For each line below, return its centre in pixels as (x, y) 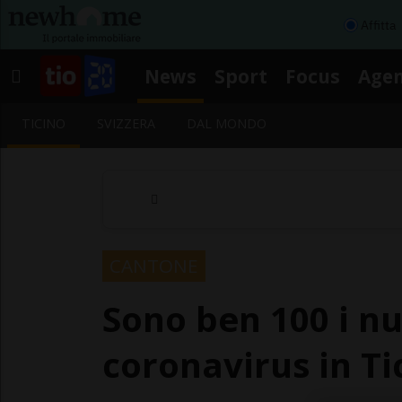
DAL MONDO (227, 123)
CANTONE (154, 265)
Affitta (378, 25)
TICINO (44, 123)
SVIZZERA (127, 123)
